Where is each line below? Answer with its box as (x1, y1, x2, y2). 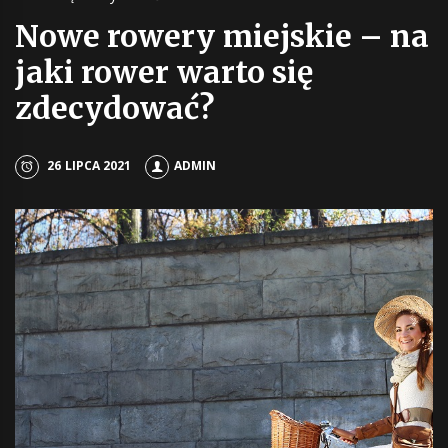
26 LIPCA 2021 (47, 157, 131, 175)
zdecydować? (15, 89, 214, 127)
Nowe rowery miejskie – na (15, 17, 430, 55)
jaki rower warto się (15, 53, 313, 91)
